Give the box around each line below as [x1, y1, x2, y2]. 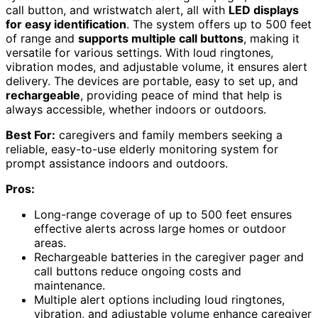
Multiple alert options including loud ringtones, [34, 292, 285, 307]
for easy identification [6, 17, 126, 32]
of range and [6, 31, 78, 46]
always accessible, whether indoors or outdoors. [6, 102, 266, 117]
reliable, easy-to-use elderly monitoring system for [6, 142, 278, 157]
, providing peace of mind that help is [80, 88, 282, 103]
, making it [243, 31, 300, 46]
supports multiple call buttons [78, 31, 243, 46]
